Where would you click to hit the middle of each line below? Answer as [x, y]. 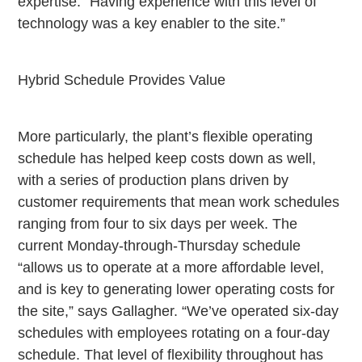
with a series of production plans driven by [154, 181]
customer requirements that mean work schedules [179, 202]
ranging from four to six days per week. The [158, 224]
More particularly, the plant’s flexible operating [166, 137]
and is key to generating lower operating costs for [177, 290]
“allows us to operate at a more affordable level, [171, 268]
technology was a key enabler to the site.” [152, 24]
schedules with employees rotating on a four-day [174, 333]
